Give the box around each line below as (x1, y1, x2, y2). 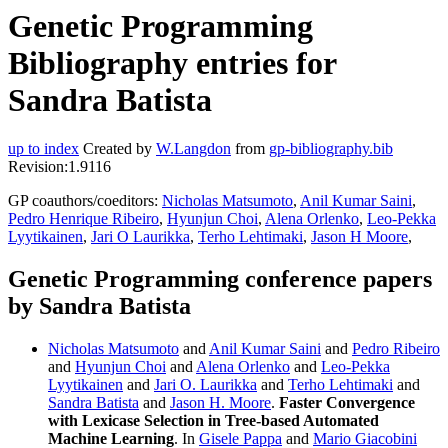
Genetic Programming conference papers (8, 266, 432, 293)
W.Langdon (156, 140, 231, 158)
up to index (8, 140, 79, 158)
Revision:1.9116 (8, 158, 111, 176)
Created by (79, 140, 156, 158)
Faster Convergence (279, 394, 415, 412)
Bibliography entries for (8, 45, 336, 81)
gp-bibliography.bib (269, 140, 393, 158)
